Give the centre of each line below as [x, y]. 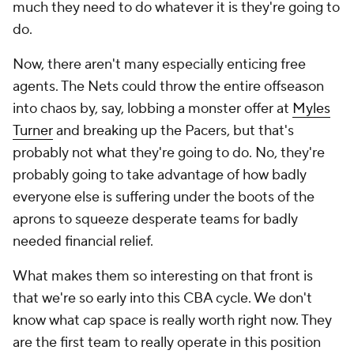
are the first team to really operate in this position [167, 343]
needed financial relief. [83, 241]
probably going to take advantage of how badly [160, 175]
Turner [33, 131]
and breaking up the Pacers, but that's [173, 131]
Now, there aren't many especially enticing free [159, 64]
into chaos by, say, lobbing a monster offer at [153, 109]
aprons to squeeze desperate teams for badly [155, 219]
